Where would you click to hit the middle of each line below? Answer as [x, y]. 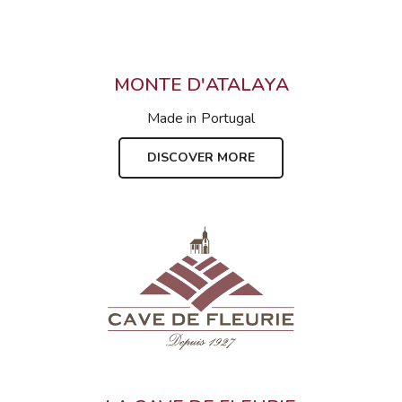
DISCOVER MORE [201, 158]
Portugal [227, 119]
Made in [172, 119]
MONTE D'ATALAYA [201, 85]
